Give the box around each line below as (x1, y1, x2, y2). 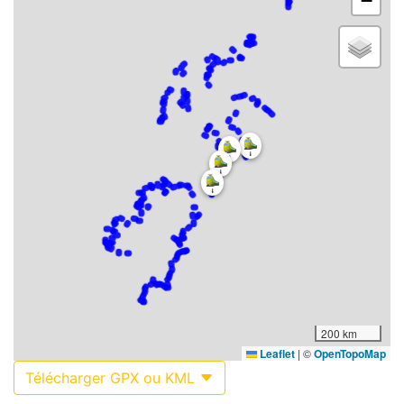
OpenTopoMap (314, 345, 386, 363)
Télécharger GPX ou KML (25, 369, 199, 388)
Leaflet (257, 345, 295, 363)
